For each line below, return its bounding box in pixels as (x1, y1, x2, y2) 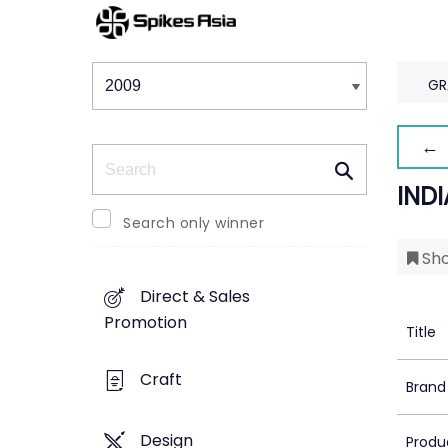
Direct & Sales (140, 285, 250, 309)
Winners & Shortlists (91, 48, 281, 73)
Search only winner (123, 213, 264, 233)
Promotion (104, 311, 187, 335)
